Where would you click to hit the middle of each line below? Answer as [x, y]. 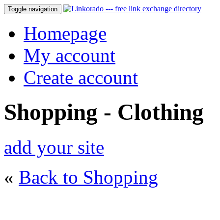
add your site [54, 147]
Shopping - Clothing [104, 112]
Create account [81, 77]
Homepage [65, 33]
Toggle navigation [33, 9]
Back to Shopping [88, 177]
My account [69, 55]
